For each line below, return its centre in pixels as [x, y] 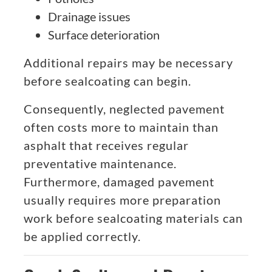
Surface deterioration [104, 35]
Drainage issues [89, 17]
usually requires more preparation [122, 200]
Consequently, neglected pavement [124, 109]
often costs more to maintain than [121, 127]
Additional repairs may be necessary [128, 63]
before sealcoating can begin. [107, 81]
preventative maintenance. [100, 164]
